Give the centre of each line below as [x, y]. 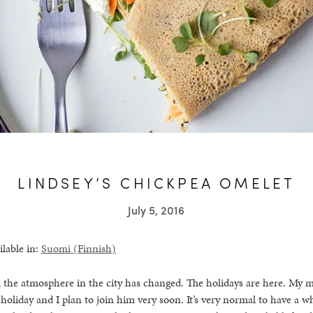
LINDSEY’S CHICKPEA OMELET [156, 182]
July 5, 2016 [156, 210]
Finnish [94, 248]
